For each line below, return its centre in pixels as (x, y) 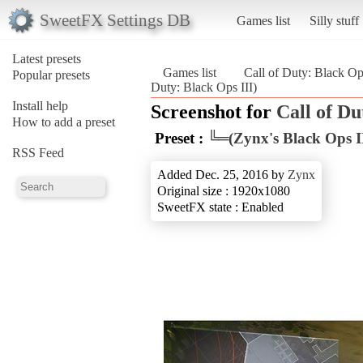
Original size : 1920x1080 (224, 190)
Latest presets (47, 58)
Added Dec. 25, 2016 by (222, 174)
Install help (40, 105)
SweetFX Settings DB (115, 19)
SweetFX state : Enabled (220, 207)
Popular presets (51, 75)
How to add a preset (64, 122)
